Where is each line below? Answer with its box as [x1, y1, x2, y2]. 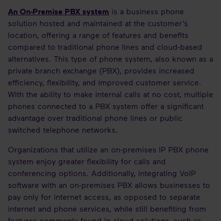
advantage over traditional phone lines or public [8, 113, 183, 122]
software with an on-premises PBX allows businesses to [8, 180, 210, 189]
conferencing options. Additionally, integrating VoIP [8, 168, 196, 178]
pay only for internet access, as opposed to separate [8, 192, 200, 201]
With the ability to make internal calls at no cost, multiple [8, 89, 213, 99]
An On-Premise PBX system [8, 6, 109, 16]
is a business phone [109, 6, 184, 16]
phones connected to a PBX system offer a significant [8, 101, 204, 110]
